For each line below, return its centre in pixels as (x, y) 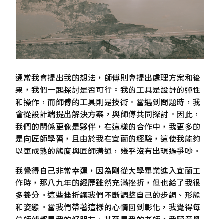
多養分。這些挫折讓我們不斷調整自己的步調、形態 (108, 194)
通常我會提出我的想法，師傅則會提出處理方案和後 (108, 77)
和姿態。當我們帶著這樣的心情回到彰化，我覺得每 (108, 207)
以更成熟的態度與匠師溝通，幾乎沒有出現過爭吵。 (108, 151)
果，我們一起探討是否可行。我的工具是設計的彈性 (108, 90)
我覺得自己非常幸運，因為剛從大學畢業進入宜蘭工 (108, 170)
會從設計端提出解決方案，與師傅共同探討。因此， (108, 114)
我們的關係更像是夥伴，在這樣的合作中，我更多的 (108, 126)
